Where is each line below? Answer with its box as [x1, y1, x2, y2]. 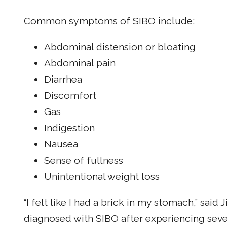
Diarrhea [44, 73, 82, 86]
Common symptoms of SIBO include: [24, 15, 195, 27]
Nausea [44, 138, 78, 150]
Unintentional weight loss [44, 171, 160, 183]
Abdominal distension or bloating [44, 41, 196, 53]
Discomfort [44, 90, 96, 102]
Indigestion [44, 122, 95, 134]
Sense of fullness [44, 155, 123, 167]
